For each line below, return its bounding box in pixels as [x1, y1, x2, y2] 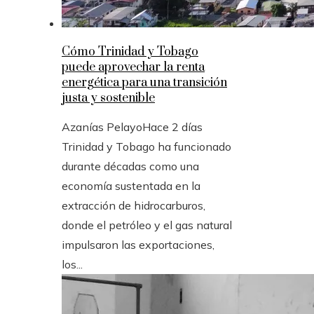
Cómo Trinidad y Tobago [62, 43, 198, 60]
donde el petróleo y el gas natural [62, 217, 232, 232]
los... [62, 257, 83, 271]
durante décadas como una [62, 158, 199, 173]
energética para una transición [62, 74, 227, 90]
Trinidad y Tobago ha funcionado [62, 139, 231, 153]
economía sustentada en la [62, 178, 200, 193]
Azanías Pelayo [62, 119, 142, 134]
